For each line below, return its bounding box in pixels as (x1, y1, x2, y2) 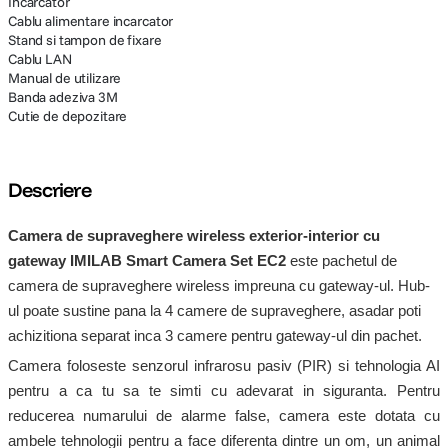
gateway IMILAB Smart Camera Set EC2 (8, 252, 286, 269)
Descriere (8, 177, 91, 202)
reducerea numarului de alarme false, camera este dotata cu (8, 407, 440, 424)
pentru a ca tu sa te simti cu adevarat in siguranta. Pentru (8, 382, 440, 399)
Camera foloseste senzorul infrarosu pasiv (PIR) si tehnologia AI (8, 357, 440, 374)
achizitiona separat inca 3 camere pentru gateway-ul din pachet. (8, 327, 422, 344)
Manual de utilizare (8, 69, 122, 87)
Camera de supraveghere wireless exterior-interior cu (8, 227, 380, 244)
